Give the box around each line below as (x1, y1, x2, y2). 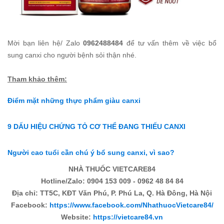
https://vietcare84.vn (93, 213, 163, 221)
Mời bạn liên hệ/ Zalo (7, 39, 83, 47)
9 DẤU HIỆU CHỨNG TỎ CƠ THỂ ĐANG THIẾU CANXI (7, 122, 185, 131)
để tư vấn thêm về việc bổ (126, 39, 217, 47)
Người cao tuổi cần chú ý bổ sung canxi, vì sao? (7, 148, 174, 157)
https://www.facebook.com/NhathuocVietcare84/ (49, 201, 213, 209)
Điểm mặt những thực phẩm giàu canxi (7, 96, 140, 105)
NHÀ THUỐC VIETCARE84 (68, 165, 155, 173)
